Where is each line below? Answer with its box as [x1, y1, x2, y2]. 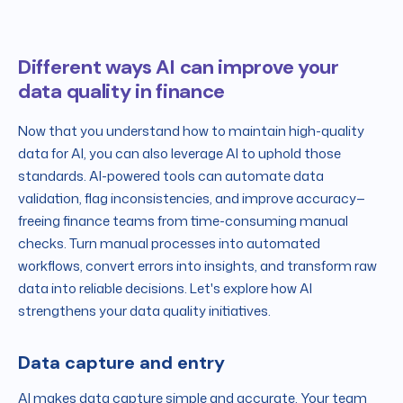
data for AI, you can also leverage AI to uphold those [18, 143, 341, 163]
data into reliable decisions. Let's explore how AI [18, 278, 312, 298]
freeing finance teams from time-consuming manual [18, 210, 348, 230]
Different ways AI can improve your [18, 53, 339, 80]
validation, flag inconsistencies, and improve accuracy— [18, 188, 365, 208]
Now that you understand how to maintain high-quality [18, 121, 364, 140]
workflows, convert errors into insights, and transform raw [18, 255, 377, 275]
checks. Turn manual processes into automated [18, 233, 320, 253]
